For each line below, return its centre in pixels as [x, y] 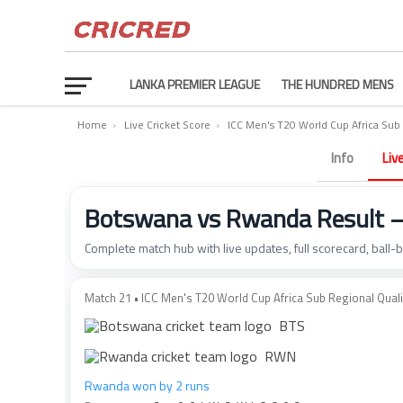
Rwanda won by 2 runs [147, 385]
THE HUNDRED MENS [338, 84]
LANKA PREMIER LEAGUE [195, 84]
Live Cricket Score [167, 125]
